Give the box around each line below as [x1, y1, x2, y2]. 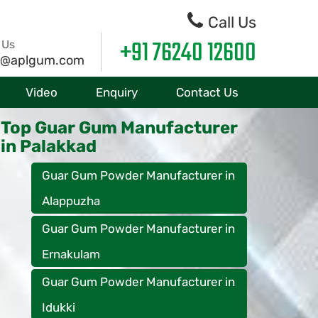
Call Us [204, 13, 256, 32]
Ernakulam [42, 247, 100, 261]
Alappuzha [42, 194, 100, 208]
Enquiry [96, 85, 138, 99]
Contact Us [176, 85, 238, 99]
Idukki [42, 300, 75, 314]
